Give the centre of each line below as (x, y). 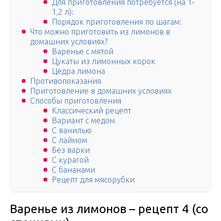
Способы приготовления (76, 101)
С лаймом (70, 140)
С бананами (74, 170)
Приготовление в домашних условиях (101, 91)
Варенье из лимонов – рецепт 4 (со (109, 209)
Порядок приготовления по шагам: (117, 22)
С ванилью (72, 130)
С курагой (70, 160)
